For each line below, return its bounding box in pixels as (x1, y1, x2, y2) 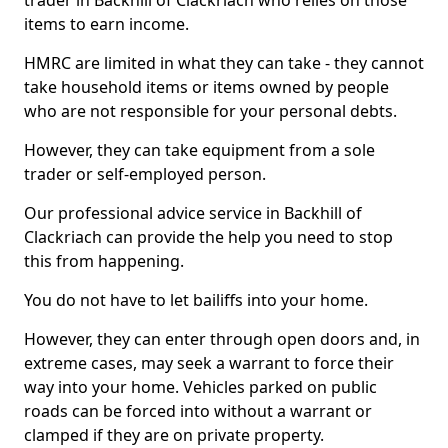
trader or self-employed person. (24, 163, 266, 185)
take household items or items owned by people (24, 76, 389, 98)
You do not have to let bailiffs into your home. (24, 289, 368, 311)
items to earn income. (24, 13, 189, 35)
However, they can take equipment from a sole (24, 139, 375, 161)
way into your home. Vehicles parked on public (24, 376, 377, 398)
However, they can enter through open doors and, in (24, 328, 420, 350)
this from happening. (24, 250, 184, 272)
